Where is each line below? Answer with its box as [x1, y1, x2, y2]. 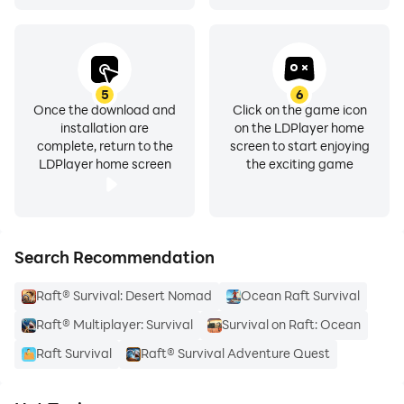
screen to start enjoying [229, 137, 370, 154]
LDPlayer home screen [38, 155, 171, 172]
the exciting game [245, 155, 353, 172]
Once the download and [33, 101, 176, 118]
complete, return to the [36, 137, 173, 154]
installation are [60, 119, 149, 136]
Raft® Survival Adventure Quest [141, 344, 330, 362]
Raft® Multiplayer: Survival [36, 316, 193, 333]
